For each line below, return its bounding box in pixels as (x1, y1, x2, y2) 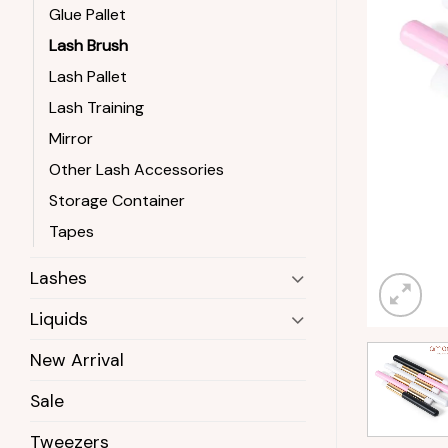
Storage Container (49, 190, 185, 212)
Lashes (30, 266, 87, 291)
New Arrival (30, 348, 124, 373)
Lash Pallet (49, 66, 127, 88)
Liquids (30, 307, 88, 332)
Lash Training (49, 97, 144, 119)
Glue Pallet (49, 4, 126, 26)
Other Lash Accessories (49, 159, 224, 181)
